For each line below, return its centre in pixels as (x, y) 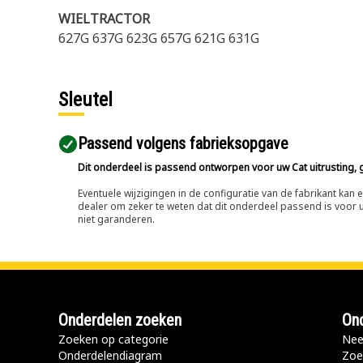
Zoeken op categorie (113, 339)
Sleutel (85, 100)
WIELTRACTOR (104, 19)
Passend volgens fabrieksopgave (183, 143)
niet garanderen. (116, 219)
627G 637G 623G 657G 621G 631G (159, 38)
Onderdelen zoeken (120, 320)
